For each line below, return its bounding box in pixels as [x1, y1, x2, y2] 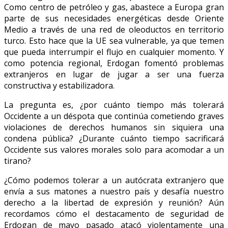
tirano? [4, 155, 31, 166]
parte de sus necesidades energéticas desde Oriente [4, 12, 224, 24]
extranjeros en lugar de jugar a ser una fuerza [4, 68, 224, 80]
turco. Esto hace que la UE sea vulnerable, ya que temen [4, 35, 224, 46]
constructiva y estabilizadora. [4, 79, 115, 91]
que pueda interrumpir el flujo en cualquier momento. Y [4, 46, 224, 58]
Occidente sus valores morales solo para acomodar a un [4, 144, 224, 155]
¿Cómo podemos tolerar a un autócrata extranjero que [4, 174, 224, 186]
